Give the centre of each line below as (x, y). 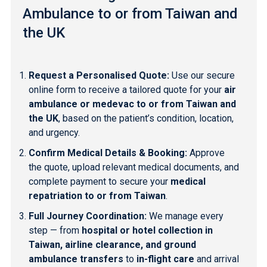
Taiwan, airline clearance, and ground (112, 244)
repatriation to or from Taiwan (97, 195)
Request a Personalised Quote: (99, 75)
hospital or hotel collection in (147, 230)
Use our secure (202, 75)
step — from (55, 230)
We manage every (185, 216)
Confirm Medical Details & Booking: (108, 153)
